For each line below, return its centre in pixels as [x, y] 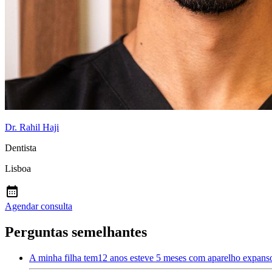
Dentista [21, 148]
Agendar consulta [39, 206]
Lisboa [18, 169]
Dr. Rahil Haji [32, 127]
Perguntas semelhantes [76, 232]
